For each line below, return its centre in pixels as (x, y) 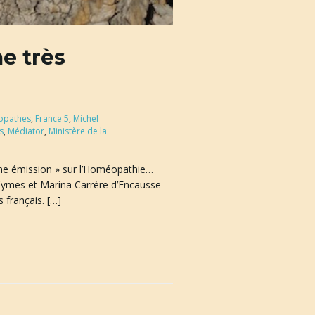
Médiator (26, 131)
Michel (85, 118)
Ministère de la (77, 131)
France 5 (52, 118)
